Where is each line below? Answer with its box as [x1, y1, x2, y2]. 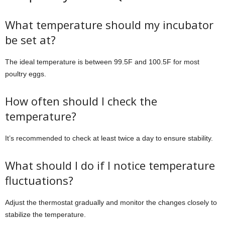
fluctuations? [5, 172, 73, 188]
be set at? [5, 32, 56, 47]
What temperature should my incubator [5, 17, 213, 32]
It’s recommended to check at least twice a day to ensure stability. [5, 134, 213, 142]
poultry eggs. [5, 69, 46, 78]
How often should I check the [5, 93, 157, 108]
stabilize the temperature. [5, 210, 86, 218]
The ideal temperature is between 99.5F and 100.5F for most [5, 57, 199, 66]
